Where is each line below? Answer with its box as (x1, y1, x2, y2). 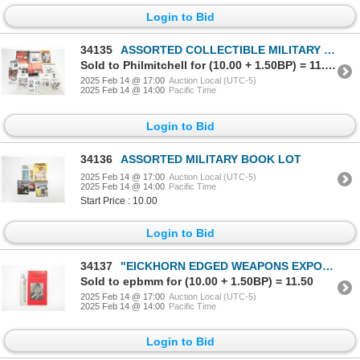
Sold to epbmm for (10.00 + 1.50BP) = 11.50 (80, 275, 313, 288)
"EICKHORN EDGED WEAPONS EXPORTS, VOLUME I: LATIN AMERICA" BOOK (121, 260, 322, 273)
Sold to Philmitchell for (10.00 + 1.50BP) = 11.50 (325, 59, 336, 72)
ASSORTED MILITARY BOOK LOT (121, 152, 301, 166)
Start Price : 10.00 (80, 194, 157, 207)
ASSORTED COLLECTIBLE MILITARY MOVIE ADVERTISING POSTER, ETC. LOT (121, 43, 324, 57)
